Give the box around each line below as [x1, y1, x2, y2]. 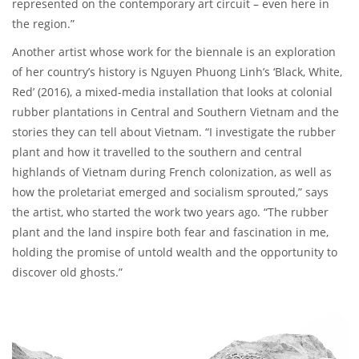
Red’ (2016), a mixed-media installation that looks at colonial [12, 83, 333, 99]
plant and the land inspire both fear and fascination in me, [12, 224, 329, 240]
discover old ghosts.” [12, 264, 123, 280]
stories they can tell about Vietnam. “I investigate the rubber [12, 123, 336, 139]
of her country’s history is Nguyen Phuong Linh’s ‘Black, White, [12, 63, 342, 79]
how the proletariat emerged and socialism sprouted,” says [12, 184, 329, 200]
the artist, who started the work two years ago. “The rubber [12, 204, 329, 220]
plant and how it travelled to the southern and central [12, 143, 302, 159]
